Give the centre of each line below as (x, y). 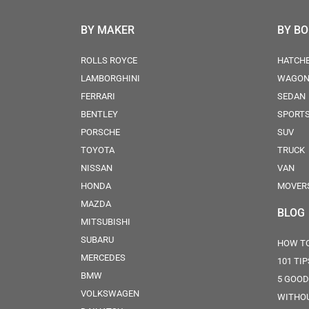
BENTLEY (99, 114)
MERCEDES (103, 258)
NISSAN (97, 168)
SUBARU (97, 240)
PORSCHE (100, 132)
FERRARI (98, 96)
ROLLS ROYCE (109, 60)
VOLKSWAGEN (110, 293)
